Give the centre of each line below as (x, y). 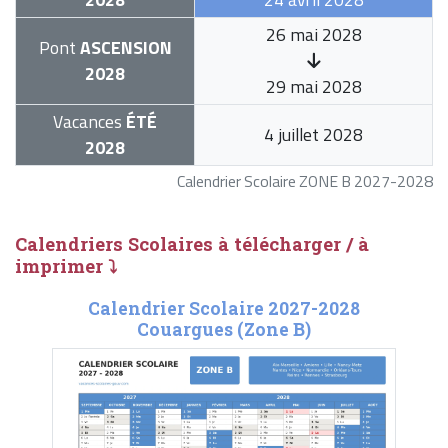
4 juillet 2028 (313, 135)
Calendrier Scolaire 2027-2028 (223, 309)
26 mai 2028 (313, 35)
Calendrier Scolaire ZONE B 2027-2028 (305, 181)
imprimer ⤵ (66, 266)
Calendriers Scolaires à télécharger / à (192, 244)
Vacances (87, 122)
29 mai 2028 (313, 87)
